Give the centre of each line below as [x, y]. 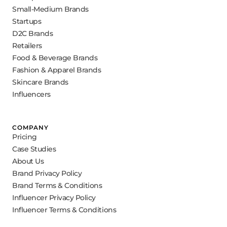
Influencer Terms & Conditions [64, 210]
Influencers [31, 94]
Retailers [27, 45]
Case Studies [34, 149]
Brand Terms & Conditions [57, 185]
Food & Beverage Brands [55, 58]
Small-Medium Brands [50, 9]
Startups [27, 21]
